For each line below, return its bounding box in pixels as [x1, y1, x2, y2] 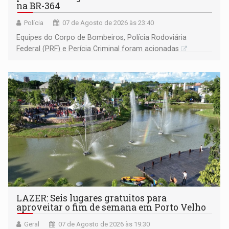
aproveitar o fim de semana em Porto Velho [16, 201, 207, 214]
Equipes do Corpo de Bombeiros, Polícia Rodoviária [16, 33, 187, 42]
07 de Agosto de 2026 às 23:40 [62, 19, 154, 27]
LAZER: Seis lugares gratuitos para [16, 192, 167, 204]
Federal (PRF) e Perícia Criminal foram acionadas [16, 44, 179, 53]
